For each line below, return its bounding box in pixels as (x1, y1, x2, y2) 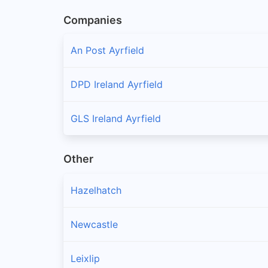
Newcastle (71, 218, 118, 231)
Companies (63, 13, 122, 26)
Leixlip (71, 252, 100, 265)
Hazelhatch (71, 184, 121, 197)
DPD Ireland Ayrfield (71, 78, 163, 90)
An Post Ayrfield (71, 44, 144, 56)
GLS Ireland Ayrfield (71, 112, 161, 124)
